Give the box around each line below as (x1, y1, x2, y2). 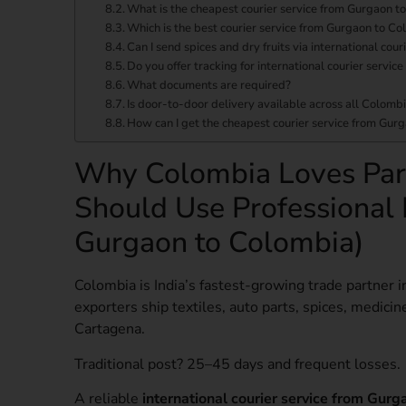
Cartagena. (74, 319, 145, 340)
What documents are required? (127, 77, 292, 94)
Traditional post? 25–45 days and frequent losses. (74, 353, 401, 374)
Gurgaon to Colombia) (74, 223, 363, 263)
